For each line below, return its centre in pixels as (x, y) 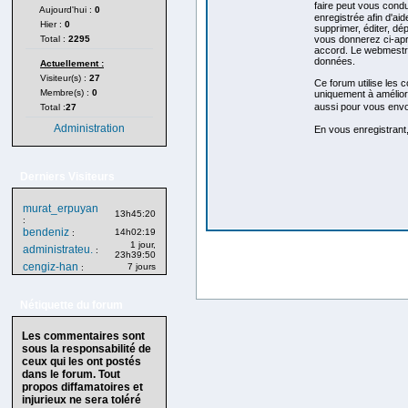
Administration (89, 128)
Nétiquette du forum (69, 305)
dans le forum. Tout (71, 374)
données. (334, 61)
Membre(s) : (65, 92)
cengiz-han (51, 267)
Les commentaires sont (83, 336)
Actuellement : (72, 63)
